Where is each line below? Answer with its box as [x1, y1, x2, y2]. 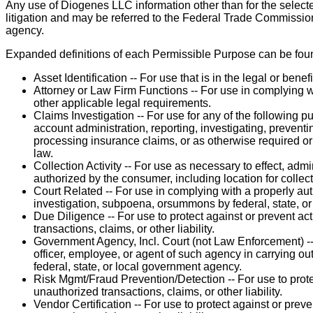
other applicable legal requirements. [34, 97, 211, 110]
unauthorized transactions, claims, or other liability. [34, 286, 282, 298]
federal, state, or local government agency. [34, 261, 242, 273]
